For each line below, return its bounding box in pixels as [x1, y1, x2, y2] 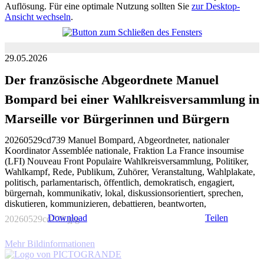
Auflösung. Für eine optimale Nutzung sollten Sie [5, 1, 192, 11]
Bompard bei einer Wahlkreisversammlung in [5, 92, 259, 107]
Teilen [204, 213, 228, 223]
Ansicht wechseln [5, 12, 71, 22]
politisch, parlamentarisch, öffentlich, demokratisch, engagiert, [5, 177, 235, 188]
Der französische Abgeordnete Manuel [5, 72, 219, 88]
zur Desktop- [192, 1, 240, 11]
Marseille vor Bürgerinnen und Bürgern [5, 111, 229, 127]
